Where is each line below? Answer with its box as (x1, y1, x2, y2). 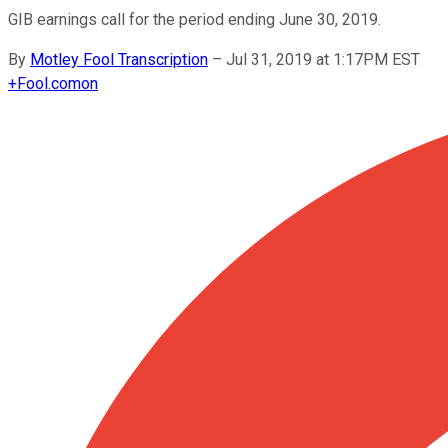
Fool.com (17, 73, 81, 93)
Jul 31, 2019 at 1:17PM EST (226, 49, 420, 69)
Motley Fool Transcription (30, 49, 208, 69)
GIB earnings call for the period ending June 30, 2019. (8, 9, 381, 29)
